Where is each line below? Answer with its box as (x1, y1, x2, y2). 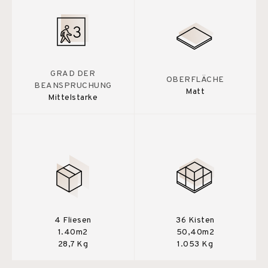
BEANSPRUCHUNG (34, 80, 112, 91)
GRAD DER (50, 68, 96, 79)
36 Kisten (176, 215, 215, 226)
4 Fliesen (54, 215, 92, 226)
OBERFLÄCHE (166, 74, 224, 85)
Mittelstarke (48, 92, 98, 103)
